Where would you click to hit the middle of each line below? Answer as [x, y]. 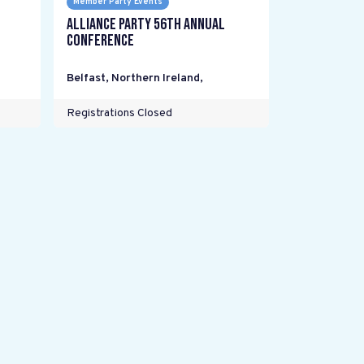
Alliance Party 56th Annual [145, 24]
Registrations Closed [119, 113]
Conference [100, 41]
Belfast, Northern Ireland [133, 78]
